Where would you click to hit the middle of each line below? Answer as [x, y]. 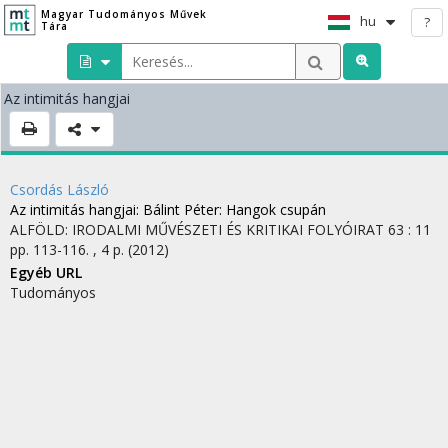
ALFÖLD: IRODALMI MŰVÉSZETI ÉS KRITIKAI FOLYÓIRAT [197, 229]
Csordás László [59, 189]
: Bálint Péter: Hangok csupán [231, 209]
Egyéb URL [46, 272]
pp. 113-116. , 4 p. [69, 249]
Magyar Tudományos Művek [123, 14]
